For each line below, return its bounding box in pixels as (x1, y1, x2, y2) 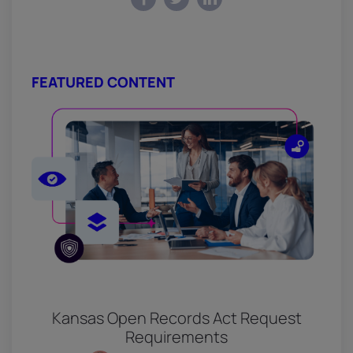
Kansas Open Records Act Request (51, 307, 302, 329)
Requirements (125, 326, 228, 348)
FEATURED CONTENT (32, 72, 175, 91)
